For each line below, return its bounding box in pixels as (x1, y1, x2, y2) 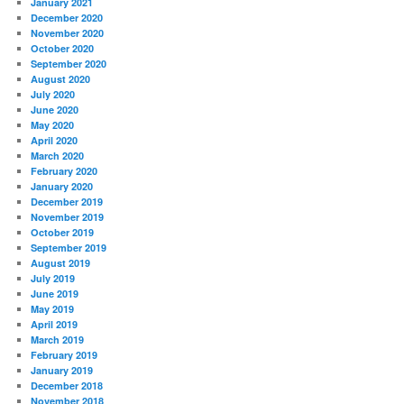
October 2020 (31, 41, 95, 55)
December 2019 (31, 194, 104, 208)
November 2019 (31, 209, 105, 224)
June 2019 (31, 286, 79, 300)
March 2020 (31, 148, 85, 162)
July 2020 (31, 87, 76, 101)
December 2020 (31, 10, 104, 24)
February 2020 (31, 163, 98, 178)
